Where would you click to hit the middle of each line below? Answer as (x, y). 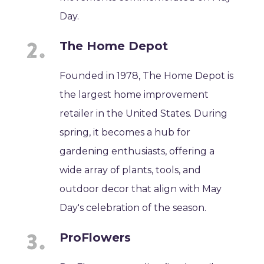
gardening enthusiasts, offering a (137, 151)
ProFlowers (95, 237)
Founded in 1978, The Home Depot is (147, 75)
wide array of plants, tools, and (131, 170)
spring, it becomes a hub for (125, 132)
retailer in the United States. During (144, 113)
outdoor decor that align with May (141, 189)
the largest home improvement (134, 94)
